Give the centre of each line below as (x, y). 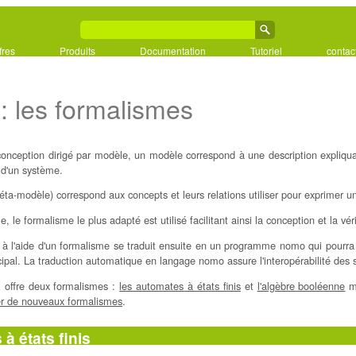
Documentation (172, 50)
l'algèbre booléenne (301, 285)
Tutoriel (266, 50)
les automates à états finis (180, 285)
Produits (77, 50)
